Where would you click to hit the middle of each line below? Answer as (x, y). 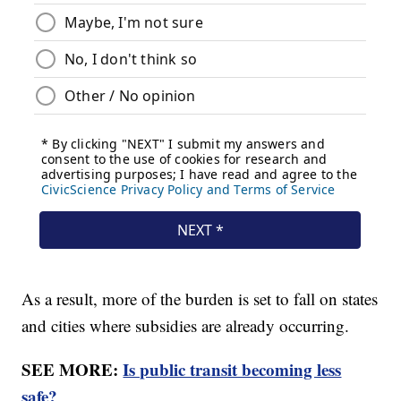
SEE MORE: (73, 369)
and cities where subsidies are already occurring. (186, 325)
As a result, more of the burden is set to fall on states (200, 298)
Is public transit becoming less (232, 369)
